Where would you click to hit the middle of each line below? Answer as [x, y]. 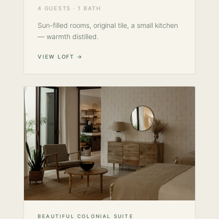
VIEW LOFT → [60, 56]
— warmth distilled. [68, 36]
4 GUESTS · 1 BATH [69, 8]
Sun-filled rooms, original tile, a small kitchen [108, 25]
